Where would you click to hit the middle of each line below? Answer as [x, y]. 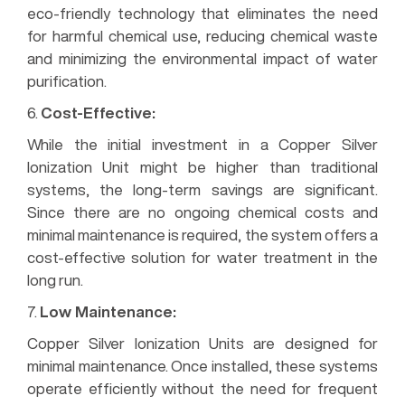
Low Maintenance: [108, 311]
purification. [67, 80]
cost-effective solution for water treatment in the [202, 257]
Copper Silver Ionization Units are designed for [202, 343]
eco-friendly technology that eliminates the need [202, 13]
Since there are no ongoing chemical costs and [202, 212]
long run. [55, 279]
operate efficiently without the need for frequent [202, 388]
